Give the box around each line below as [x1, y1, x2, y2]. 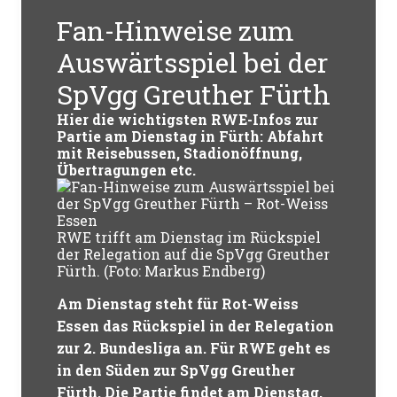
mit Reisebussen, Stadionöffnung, [57, 144, 303, 162]
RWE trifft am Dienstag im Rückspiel [57, 228, 322, 246]
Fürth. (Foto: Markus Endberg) [57, 261, 266, 280]
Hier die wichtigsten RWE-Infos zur [57, 110, 319, 128]
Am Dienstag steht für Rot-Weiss [57, 294, 300, 313]
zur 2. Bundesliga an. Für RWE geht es [57, 339, 331, 357]
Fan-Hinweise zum [57, 13, 295, 48]
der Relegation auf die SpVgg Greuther [57, 245, 331, 263]
